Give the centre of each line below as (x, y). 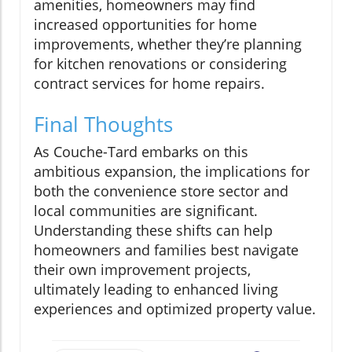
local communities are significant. (146, 210)
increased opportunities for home (145, 24)
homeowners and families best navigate (166, 249)
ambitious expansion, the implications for (172, 171)
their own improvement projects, (142, 269)
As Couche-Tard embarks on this (141, 151)
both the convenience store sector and (161, 191)
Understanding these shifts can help (153, 230)
